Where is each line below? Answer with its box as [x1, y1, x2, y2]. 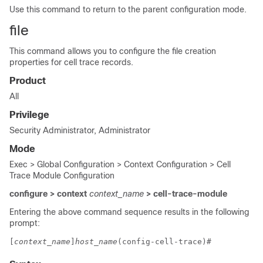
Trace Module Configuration [9, 171, 114, 180]
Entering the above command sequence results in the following [9, 207, 249, 217]
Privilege [9, 110, 49, 120]
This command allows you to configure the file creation [9, 46, 216, 56]
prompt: [9, 218, 40, 228]
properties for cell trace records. [9, 58, 133, 67]
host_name [75, 237, 117, 246]
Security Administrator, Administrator [9, 126, 150, 135]
